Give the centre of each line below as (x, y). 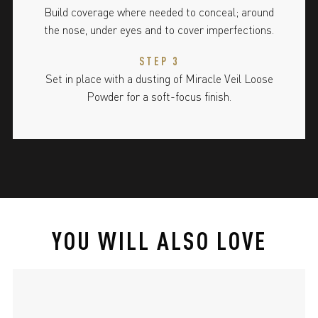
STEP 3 (159, 61)
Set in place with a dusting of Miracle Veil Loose (159, 78)
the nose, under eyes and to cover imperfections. (159, 29)
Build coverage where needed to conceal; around (159, 11)
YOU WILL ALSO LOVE (159, 239)
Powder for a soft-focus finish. (159, 96)
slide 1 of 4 (42, 278)
